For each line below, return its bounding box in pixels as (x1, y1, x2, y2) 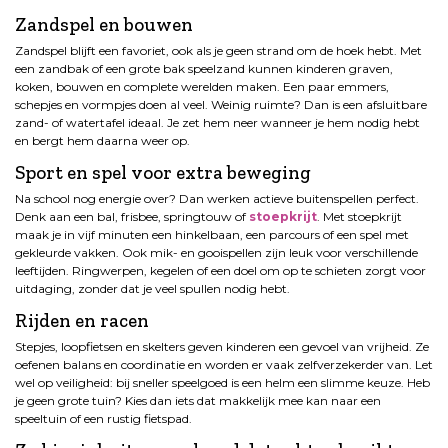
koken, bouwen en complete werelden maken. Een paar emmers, (15, 79, 389, 95)
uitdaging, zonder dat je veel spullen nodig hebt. (15, 281, 290, 297)
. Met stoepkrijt (317, 209, 402, 225)
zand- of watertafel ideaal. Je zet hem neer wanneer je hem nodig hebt (15, 115, 420, 131)
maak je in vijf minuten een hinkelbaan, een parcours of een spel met (15, 227, 409, 243)
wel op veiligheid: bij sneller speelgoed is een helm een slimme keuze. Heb (15, 375, 430, 391)
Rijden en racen (15, 309, 149, 333)
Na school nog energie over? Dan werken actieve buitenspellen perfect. (15, 191, 419, 207)
